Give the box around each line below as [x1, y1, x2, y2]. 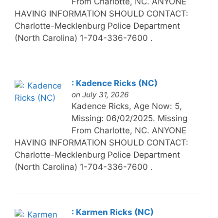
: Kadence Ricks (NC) [71, 78, 158, 88]
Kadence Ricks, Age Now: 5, [71, 101, 182, 111]
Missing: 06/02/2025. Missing [71, 113, 187, 123]
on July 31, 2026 [71, 90, 129, 99]
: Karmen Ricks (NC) [71, 207, 154, 217]
